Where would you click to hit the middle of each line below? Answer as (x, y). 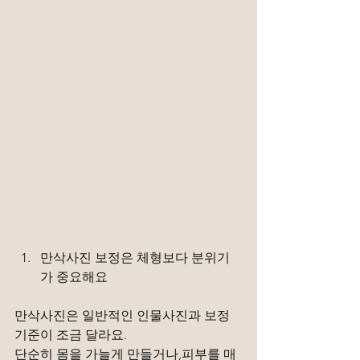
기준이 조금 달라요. (71, 335)
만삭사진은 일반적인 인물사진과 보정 (124, 316)
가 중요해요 (74, 277)
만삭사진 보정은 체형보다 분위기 (135, 258)
